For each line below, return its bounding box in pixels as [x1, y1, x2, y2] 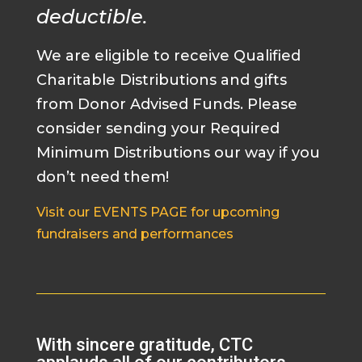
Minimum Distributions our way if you [36, 143, 320, 162]
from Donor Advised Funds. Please [36, 95, 297, 113]
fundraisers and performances [36, 225, 234, 242]
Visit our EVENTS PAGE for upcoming [36, 204, 280, 220]
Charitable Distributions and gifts [36, 70, 287, 89]
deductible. [36, 4, 147, 28]
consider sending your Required [36, 119, 280, 137]
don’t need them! [36, 167, 173, 186]
